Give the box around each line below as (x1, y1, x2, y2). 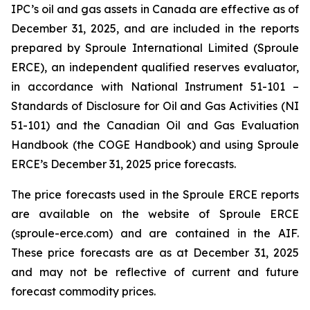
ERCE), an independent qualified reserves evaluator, (11, 60, 299, 74)
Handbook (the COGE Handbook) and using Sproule (11, 138, 299, 152)
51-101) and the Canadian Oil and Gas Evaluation (11, 118, 299, 132)
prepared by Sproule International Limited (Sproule (11, 41, 299, 55)
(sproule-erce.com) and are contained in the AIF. (11, 226, 299, 240)
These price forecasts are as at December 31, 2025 (11, 246, 299, 259)
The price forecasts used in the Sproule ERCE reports (11, 188, 299, 201)
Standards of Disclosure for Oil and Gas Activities (11, 99, 278, 113)
